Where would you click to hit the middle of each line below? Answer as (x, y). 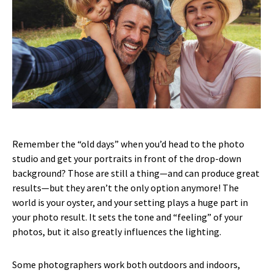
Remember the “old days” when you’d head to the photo (128, 144)
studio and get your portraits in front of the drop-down (127, 158)
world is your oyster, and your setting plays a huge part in (130, 202)
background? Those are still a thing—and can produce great (136, 173)
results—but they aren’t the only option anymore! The (126, 187)
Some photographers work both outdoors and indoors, (126, 264)
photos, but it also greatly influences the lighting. (117, 231)
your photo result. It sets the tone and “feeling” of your (127, 217)
